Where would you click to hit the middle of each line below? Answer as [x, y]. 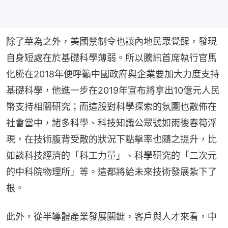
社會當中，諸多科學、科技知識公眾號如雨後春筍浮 [111, 123]
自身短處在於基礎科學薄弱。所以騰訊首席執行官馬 [111, 58]
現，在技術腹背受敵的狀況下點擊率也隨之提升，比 [111, 139]
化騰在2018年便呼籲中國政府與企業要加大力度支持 [113, 74]
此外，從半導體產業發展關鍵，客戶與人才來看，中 [111, 217]
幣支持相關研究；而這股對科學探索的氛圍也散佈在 [111, 107]
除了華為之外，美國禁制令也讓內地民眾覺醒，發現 [111, 42]
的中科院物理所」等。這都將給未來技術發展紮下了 [111, 172]
